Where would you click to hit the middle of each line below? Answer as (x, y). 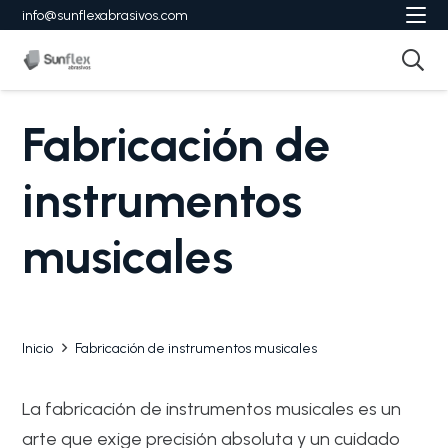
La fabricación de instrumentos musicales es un (212, 409)
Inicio (38, 348)
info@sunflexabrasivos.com (105, 15)
